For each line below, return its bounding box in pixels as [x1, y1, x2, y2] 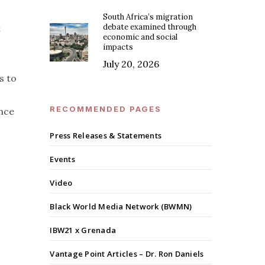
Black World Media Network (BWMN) [50, 201, 192, 212]
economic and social [103, 32, 178, 43]
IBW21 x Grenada [50, 225, 117, 236]
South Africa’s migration [103, 12, 193, 22]
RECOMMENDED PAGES [50, 104, 162, 114]
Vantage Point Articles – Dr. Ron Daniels [50, 248, 204, 260]
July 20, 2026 [103, 58, 160, 70]
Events [50, 154, 75, 165]
